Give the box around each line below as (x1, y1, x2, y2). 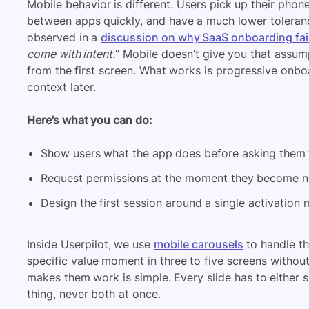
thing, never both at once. (27, 287, 161, 301)
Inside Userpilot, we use (27, 237, 154, 252)
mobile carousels (153, 237, 243, 252)
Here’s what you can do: (27, 113, 152, 128)
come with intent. (27, 47, 116, 61)
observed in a (27, 30, 101, 45)
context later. (27, 80, 96, 94)
